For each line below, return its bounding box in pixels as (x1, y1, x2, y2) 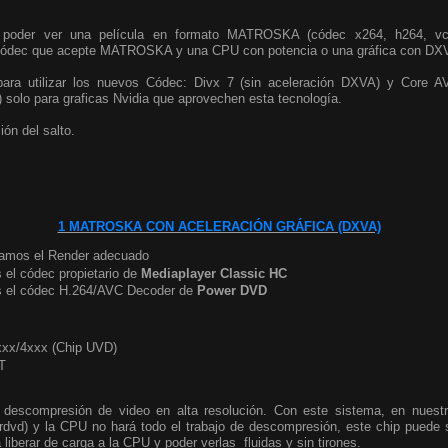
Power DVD (197, 283, 267, 299)
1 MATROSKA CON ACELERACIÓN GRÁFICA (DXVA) (57, 219, 381, 234)
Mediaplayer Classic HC (141, 265, 287, 281)
